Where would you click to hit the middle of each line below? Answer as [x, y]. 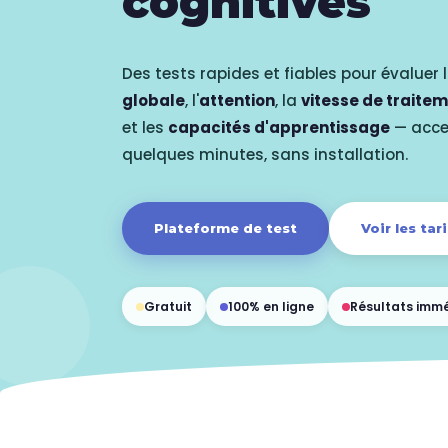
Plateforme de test [225, 228]
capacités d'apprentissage [279, 127]
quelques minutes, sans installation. [265, 154]
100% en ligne [271, 306]
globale [153, 100]
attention [237, 100]
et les [145, 127]
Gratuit [168, 306]
